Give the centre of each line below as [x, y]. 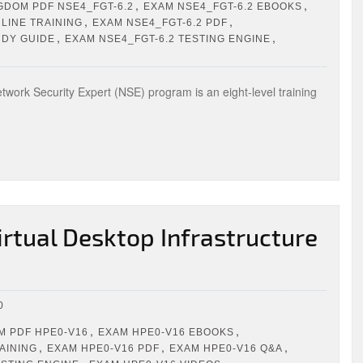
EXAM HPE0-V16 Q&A [226, 348]
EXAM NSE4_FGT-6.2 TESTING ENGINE [168, 38]
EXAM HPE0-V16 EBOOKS [166, 332]
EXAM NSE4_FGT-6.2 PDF [160, 22]
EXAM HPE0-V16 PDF [103, 348]
